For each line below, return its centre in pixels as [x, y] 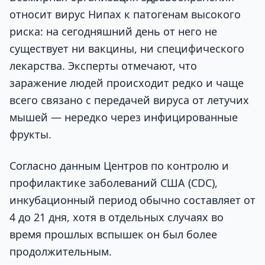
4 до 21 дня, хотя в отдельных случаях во [117, 217]
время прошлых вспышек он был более [113, 235]
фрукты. [30, 134]
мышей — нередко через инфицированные [124, 117]
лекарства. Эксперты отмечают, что [103, 65]
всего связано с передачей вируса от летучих [129, 100]
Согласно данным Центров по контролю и [119, 166]
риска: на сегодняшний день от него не [113, 31]
